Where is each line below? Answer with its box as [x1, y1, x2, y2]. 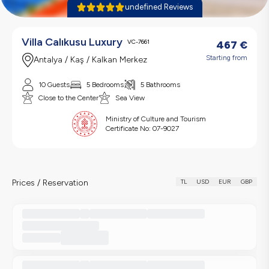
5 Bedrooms [86, 80, 124, 89]
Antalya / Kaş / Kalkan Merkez [34, 55, 147, 65]
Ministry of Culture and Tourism [105, 114, 206, 123]
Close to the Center [38, 94, 98, 103]
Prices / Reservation [12, 177, 88, 188]
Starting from [206, 54, 247, 62]
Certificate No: [105, 124, 151, 133]
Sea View [115, 94, 145, 103]
